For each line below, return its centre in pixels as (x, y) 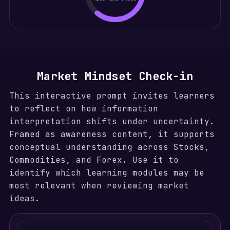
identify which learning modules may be (107, 173)
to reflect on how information (83, 109)
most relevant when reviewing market (99, 186)
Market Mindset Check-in (115, 76)
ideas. (24, 198)
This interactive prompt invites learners (112, 96)
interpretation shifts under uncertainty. (112, 121)
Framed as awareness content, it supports (112, 134)
